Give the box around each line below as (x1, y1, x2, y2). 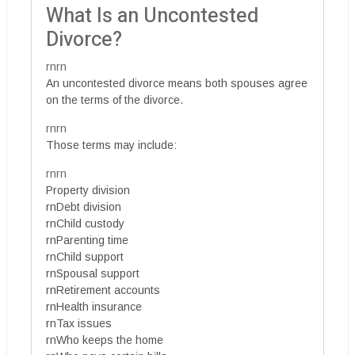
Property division (46, 183, 130, 197)
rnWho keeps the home (46, 333, 163, 346)
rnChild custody (46, 216, 124, 230)
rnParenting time (46, 233, 128, 246)
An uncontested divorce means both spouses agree (46, 76, 307, 90)
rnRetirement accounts (46, 283, 160, 296)
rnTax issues (46, 316, 112, 330)
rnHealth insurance (46, 300, 142, 313)
